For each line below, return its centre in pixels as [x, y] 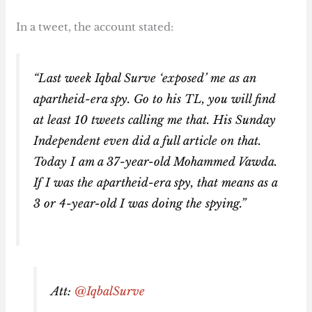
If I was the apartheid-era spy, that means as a [156, 182]
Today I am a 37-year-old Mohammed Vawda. [156, 161]
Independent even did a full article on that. [148, 140]
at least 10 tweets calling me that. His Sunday [155, 119]
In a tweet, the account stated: [95, 27]
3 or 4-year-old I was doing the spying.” [140, 203]
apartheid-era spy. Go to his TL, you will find [155, 99]
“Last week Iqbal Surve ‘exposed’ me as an [145, 78]
